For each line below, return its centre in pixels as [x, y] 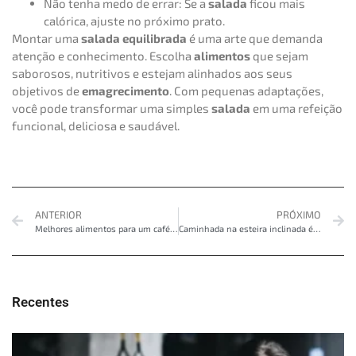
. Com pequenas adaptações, [246, 90]
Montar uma [46, 38]
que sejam [279, 55]
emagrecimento [126, 90]
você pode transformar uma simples [112, 108]
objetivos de [47, 90]
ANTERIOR [58, 215]
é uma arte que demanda [255, 38]
